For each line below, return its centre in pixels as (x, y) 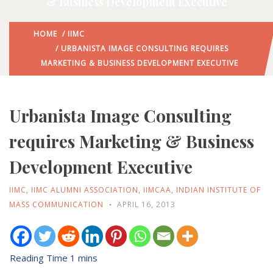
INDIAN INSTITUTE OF (218, 190)
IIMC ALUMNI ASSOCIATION (85, 190)
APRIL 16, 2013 (146, 205)
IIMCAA (157, 190)
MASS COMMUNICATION (56, 205)
